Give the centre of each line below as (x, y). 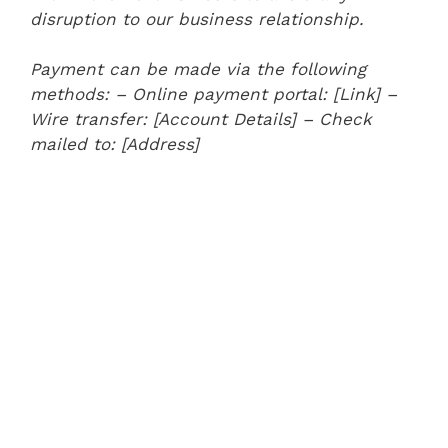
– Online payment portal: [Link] (247, 94)
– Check (337, 119)
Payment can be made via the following (198, 69)
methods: (69, 94)
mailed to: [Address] (114, 144)
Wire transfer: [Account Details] (163, 119)
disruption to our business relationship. (197, 18)
